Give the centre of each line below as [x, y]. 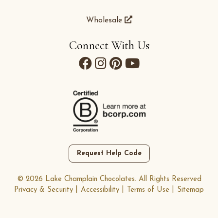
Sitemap [191, 190]
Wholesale [105, 20]
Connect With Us [109, 45]
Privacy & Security [44, 190]
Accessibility [100, 190]
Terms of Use [148, 190]
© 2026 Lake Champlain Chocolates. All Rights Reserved [109, 179]
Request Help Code [109, 153]
